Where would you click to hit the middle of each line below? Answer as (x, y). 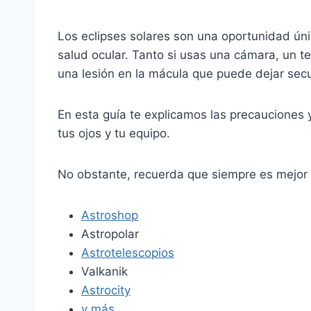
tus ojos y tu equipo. (114, 133)
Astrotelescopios (128, 252)
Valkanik (104, 271)
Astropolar (110, 234)
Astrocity (106, 290)
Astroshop (110, 215)
